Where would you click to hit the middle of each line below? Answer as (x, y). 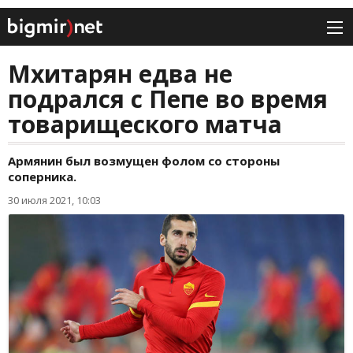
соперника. (42, 177)
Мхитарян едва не (120, 74)
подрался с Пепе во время (168, 99)
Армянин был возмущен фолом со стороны (144, 161)
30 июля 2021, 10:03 (54, 201)
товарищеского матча (145, 124)
